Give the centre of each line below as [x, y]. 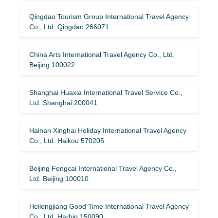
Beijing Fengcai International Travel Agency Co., [103, 168]
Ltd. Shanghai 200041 [63, 102]
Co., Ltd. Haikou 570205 [67, 140]
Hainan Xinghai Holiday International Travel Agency [108, 130]
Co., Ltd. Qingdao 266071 [69, 27]
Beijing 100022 [52, 64]
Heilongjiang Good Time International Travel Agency [109, 206]
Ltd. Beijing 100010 [59, 178]
